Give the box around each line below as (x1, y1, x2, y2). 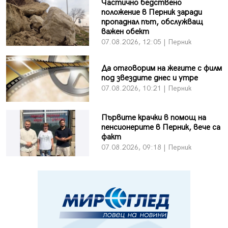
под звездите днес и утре (101, 73, 198, 83)
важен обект (101, 26, 149, 37)
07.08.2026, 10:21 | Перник (101, 83, 191, 93)
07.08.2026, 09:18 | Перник (101, 143, 191, 152)
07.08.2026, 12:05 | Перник (101, 37, 191, 46)
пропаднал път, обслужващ (101, 17, 203, 27)
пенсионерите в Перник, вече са (101, 123, 220, 133)
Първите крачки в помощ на (101, 113, 206, 123)
